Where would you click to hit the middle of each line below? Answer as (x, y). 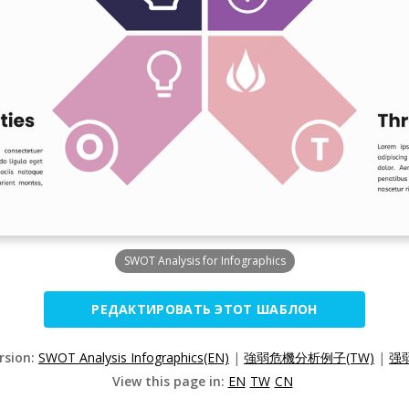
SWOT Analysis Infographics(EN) (134, 357)
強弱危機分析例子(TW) (309, 357)
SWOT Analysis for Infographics (204, 261)
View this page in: (170, 381)
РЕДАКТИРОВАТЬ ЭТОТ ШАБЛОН (204, 309)
